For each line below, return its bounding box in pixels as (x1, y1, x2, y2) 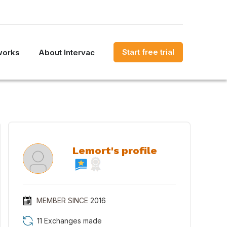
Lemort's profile (72, 144, 157, 157)
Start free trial (122, 47, 174, 57)
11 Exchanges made (37, 216, 102, 225)
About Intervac (39, 47, 95, 57)
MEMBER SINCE (36, 196, 88, 205)
